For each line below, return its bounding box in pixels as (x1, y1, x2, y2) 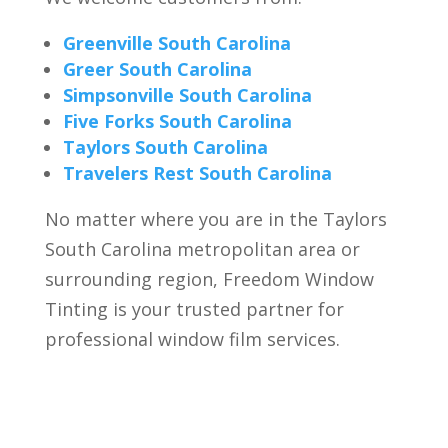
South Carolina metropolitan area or (44, 236, 360, 261)
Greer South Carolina (62, 56, 252, 81)
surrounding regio (44, 266, 202, 291)
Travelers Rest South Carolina (62, 160, 332, 185)
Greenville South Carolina (62, 30, 291, 55)
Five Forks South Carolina (62, 108, 292, 133)
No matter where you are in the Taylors (44, 206, 387, 231)
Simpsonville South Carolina (62, 82, 312, 107)
